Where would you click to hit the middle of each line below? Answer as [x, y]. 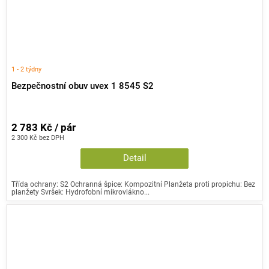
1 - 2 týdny [26, 69]
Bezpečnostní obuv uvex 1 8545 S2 [83, 86]
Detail [134, 159]
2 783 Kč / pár [44, 128]
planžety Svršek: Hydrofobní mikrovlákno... [80, 192]
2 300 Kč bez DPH [38, 138]
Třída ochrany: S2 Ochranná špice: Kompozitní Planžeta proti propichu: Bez [133, 184]
